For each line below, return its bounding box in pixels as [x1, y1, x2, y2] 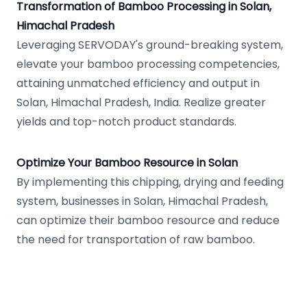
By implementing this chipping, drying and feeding [16, 174, 284, 190]
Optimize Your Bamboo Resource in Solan [16, 155, 238, 171]
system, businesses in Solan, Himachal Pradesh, [16, 193, 268, 209]
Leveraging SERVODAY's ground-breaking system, [16, 37, 283, 53]
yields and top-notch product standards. [16, 114, 236, 130]
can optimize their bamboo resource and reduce [16, 212, 280, 228]
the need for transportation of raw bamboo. [16, 232, 255, 247]
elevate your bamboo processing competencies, [16, 56, 280, 72]
